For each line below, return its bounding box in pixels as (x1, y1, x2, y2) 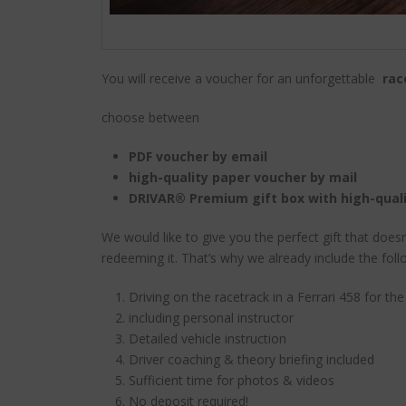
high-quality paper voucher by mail (129, 169, 357, 187)
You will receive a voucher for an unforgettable (101, 70, 382, 88)
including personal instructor (129, 309, 294, 327)
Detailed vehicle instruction (129, 330, 286, 348)
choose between (101, 109, 199, 127)
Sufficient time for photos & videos (129, 372, 334, 390)
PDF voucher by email (129, 148, 267, 166)
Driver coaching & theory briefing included (129, 351, 374, 369)
